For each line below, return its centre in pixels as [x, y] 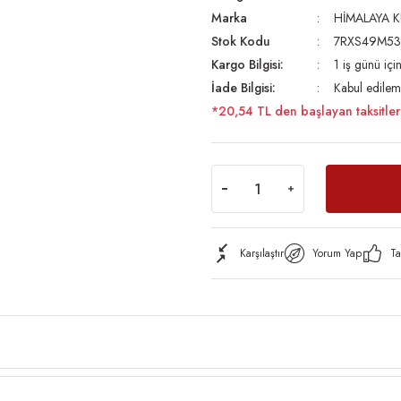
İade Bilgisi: [243, 88]
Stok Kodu [241, 41]
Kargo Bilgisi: [247, 64]
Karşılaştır [262, 253]
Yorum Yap [337, 253]
